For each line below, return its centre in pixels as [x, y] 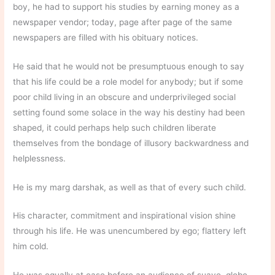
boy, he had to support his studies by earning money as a [126, 6]
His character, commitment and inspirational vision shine [125, 216]
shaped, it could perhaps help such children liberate [115, 127]
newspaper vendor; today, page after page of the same [123, 22]
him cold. [31, 246]
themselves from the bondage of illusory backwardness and [131, 143]
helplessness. [40, 158]
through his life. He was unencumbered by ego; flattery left [130, 231]
